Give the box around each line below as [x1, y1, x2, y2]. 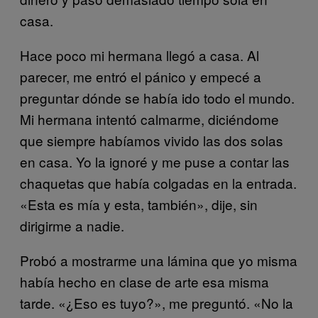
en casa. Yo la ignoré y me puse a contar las [20, 151, 290, 171]
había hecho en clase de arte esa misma [20, 271, 269, 291]
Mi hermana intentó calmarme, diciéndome [20, 109, 279, 128]
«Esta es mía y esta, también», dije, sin [20, 194, 258, 214]
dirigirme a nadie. [20, 215, 124, 235]
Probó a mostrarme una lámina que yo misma [20, 250, 297, 270]
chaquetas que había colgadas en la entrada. [20, 172, 297, 192]
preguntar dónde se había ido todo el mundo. [20, 87, 295, 107]
